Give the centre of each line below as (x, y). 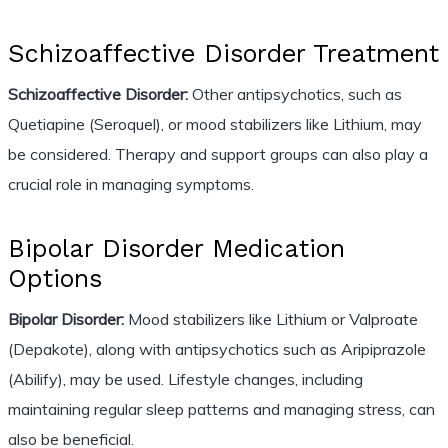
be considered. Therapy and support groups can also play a (217, 153)
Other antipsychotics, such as (294, 93)
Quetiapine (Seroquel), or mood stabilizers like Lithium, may (214, 123)
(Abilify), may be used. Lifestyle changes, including (185, 378)
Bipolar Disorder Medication (176, 248)
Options (54, 278)
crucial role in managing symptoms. (130, 183)
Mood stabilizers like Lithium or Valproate (270, 318)
